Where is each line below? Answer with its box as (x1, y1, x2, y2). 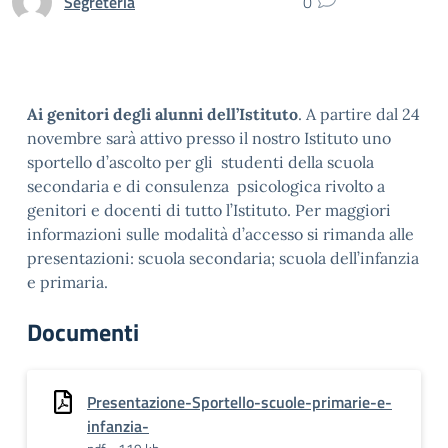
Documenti (27, 314, 139, 350)
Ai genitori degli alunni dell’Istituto (27, 104, 298, 124)
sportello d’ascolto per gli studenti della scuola (27, 152, 374, 172)
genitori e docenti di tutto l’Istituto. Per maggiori (27, 200, 391, 220)
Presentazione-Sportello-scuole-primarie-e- (87, 390, 392, 414)
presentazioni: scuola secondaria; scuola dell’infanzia (27, 248, 419, 268)
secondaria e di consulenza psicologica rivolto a (27, 176, 385, 196)
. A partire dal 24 (298, 104, 420, 124)
